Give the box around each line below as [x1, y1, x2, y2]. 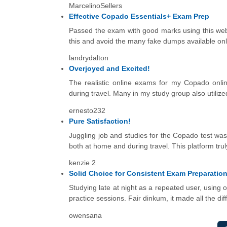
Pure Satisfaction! [69, 117, 131, 125]
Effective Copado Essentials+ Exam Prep [69, 12, 209, 20]
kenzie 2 [69, 159, 96, 167]
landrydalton [69, 54, 108, 62]
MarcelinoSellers [69, 1, 122, 10]
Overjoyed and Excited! [69, 64, 150, 73]
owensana [69, 211, 102, 219]
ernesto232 [69, 106, 105, 115]
